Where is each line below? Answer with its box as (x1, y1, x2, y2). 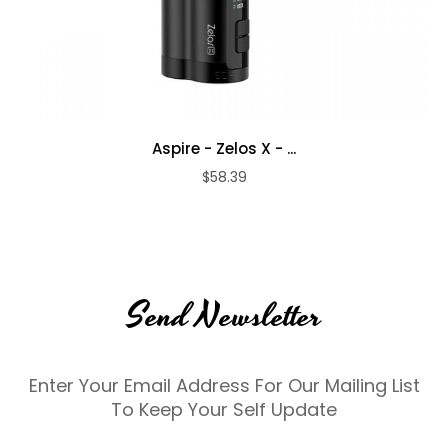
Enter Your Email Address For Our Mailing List (28, 372, 420, 398)
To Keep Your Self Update (111, 396, 337, 422)
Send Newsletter (126, 290, 322, 342)
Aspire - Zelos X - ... (152, 137, 296, 159)
